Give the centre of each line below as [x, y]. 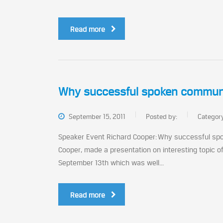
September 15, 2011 [96, 116]
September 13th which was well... [111, 163]
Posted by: [162, 116]
